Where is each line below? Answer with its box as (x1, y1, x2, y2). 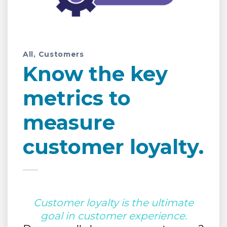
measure (23, 110, 115, 135)
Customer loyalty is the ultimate (33, 197, 194, 209)
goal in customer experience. (40, 210, 187, 222)
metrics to (23, 86, 131, 110)
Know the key (23, 61, 168, 86)
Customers (38, 50, 84, 59)
